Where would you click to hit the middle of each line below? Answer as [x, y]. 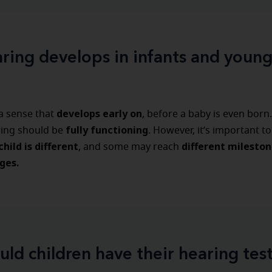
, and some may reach [129, 147]
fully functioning [106, 130]
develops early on [98, 114]
